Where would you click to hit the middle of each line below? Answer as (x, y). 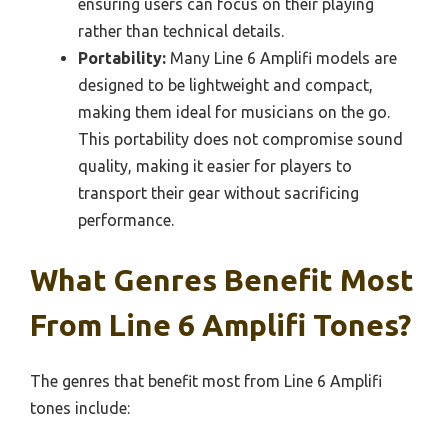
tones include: (80, 407)
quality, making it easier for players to (215, 165)
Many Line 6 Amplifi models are (281, 57)
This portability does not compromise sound (240, 138)
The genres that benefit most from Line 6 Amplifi (206, 380)
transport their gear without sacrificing (218, 192)
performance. (126, 219)
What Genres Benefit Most (222, 279)
